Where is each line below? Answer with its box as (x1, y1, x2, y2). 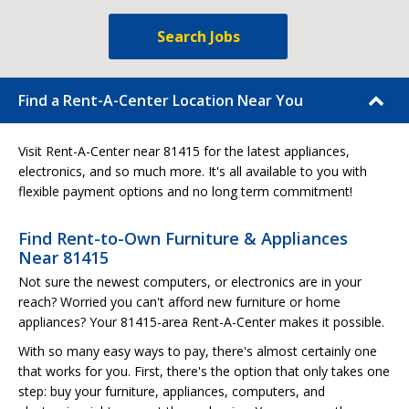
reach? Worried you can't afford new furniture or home (18, 293, 341, 310)
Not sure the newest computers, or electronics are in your (18, 273, 362, 290)
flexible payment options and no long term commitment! (18, 183, 352, 200)
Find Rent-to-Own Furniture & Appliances (18, 227, 348, 249)
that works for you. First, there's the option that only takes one (18, 362, 390, 380)
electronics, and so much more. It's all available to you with (18, 163, 367, 180)
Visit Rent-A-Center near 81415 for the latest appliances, (18, 142, 350, 160)
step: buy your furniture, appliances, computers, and (18, 383, 325, 400)
